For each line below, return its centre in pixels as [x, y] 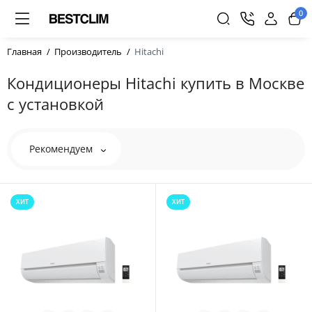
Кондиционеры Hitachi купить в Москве [156, 83]
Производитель [88, 52]
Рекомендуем [62, 149]
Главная [24, 52]
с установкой [55, 104]
